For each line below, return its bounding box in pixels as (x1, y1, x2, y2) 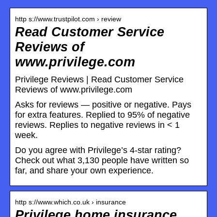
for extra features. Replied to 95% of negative (15, 109, 190, 120)
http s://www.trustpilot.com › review (15, 15, 121, 23)
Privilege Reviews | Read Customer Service (15, 74, 184, 84)
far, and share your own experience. (15, 165, 154, 175)
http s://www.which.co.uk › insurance (15, 198, 126, 206)
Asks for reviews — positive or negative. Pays (15, 99, 191, 109)
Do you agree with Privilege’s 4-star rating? (15, 145, 181, 155)
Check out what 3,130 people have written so (15, 155, 189, 165)
